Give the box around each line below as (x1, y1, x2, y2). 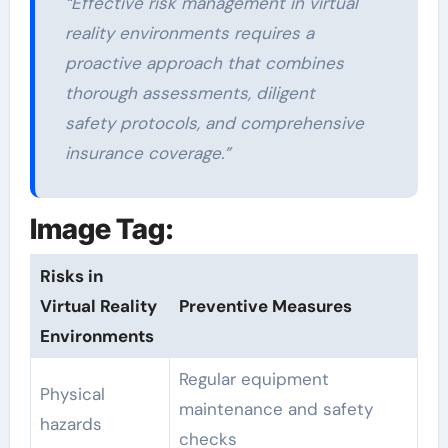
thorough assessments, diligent (64, 82, 315, 105)
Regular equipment (178, 367, 329, 390)
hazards (39, 412, 102, 435)
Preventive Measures (178, 294, 352, 317)
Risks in (39, 264, 103, 287)
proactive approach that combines (64, 52, 344, 75)
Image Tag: (29, 212, 174, 247)
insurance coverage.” (64, 142, 230, 165)
